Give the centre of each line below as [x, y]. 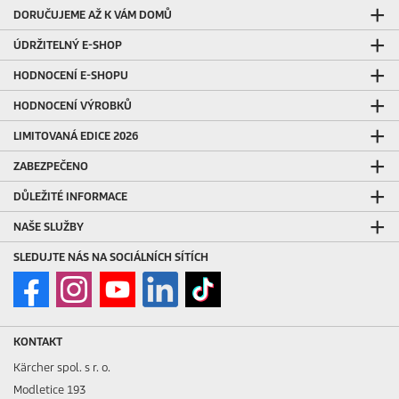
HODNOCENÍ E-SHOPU [71, 75]
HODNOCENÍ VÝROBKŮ [73, 105]
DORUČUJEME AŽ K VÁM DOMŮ [93, 14]
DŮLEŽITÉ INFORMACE [70, 196]
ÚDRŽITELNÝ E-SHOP [68, 45]
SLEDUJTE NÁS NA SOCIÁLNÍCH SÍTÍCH [111, 256]
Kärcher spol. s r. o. [62, 367]
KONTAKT [38, 341]
